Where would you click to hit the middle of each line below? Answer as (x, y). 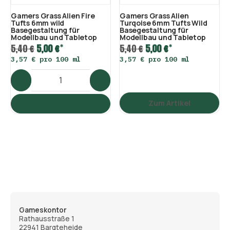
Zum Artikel (169, 103)
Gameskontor (43, 210)
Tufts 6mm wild (38, 23)
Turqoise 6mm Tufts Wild (164, 23)
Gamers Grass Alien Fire (53, 15)
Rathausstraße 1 (47, 218)
